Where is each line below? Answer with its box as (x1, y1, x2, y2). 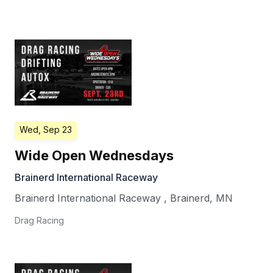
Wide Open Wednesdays (15, 147, 174, 164)
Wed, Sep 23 (19, 124, 72, 135)
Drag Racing (15, 215, 64, 226)
